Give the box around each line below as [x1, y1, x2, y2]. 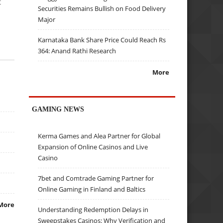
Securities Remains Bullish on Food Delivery [38, 4, 166, 13]
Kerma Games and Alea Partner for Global [38, 131, 161, 141]
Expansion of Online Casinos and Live [38, 142, 148, 152]
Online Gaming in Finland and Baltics [38, 185, 146, 194]
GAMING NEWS [32, 105, 85, 113]
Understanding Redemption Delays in [38, 205, 149, 215]
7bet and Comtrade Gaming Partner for [38, 174, 154, 183]
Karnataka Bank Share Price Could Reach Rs [38, 35, 166, 45]
